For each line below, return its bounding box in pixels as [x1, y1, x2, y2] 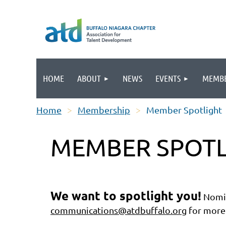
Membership [78, 104, 130, 115]
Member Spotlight [146, 104, 222, 115]
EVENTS [155, 73, 181, 84]
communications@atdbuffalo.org [50, 205, 187, 215]
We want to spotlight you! [50, 188, 201, 203]
